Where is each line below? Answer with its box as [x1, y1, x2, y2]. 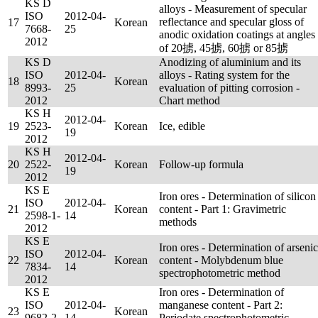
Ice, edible [159, 120, 205, 132]
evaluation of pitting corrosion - [159, 82, 300, 94]
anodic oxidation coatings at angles [159, 28, 315, 40]
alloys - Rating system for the [159, 69, 290, 81]
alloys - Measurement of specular [159, 3, 307, 15]
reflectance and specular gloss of [159, 16, 304, 28]
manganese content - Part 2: [159, 299, 283, 311]
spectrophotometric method [159, 267, 280, 279]
